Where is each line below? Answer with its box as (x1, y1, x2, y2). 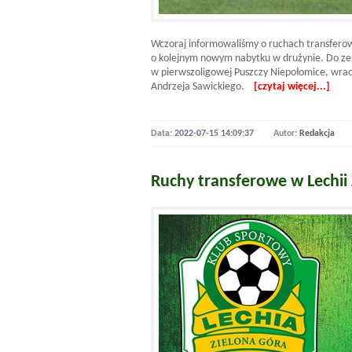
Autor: (273, 129, 299, 138)
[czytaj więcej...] (254, 81, 330, 93)
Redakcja (299, 129, 335, 138)
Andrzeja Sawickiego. (151, 81, 254, 93)
